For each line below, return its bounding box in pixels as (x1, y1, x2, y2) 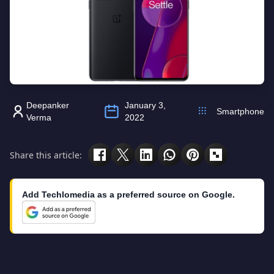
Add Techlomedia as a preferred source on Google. (22, 190, 235, 199)
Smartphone (217, 106, 264, 116)
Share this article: (10, 149, 82, 161)
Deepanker (26, 100, 69, 110)
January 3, (124, 100, 166, 110)
